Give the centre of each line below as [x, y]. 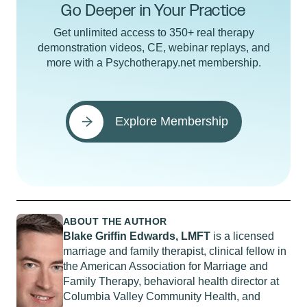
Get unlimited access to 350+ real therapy [153, 33]
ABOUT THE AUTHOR [115, 221]
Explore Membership [171, 121]
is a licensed [242, 236]
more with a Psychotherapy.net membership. [153, 63]
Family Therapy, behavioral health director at [171, 281]
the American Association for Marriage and [165, 266]
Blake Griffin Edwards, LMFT [137, 236]
